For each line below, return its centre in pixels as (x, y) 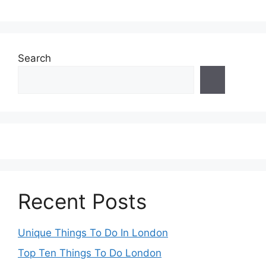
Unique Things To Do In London (93, 233)
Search (34, 58)
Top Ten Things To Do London (90, 253)
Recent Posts (82, 202)
